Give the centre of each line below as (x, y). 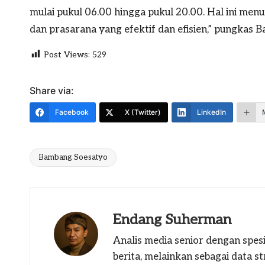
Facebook (72, 112)
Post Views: (67, 54)
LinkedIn (211, 112)
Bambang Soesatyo (73, 157)
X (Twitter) (143, 112)
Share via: (52, 90)
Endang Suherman (172, 219)
